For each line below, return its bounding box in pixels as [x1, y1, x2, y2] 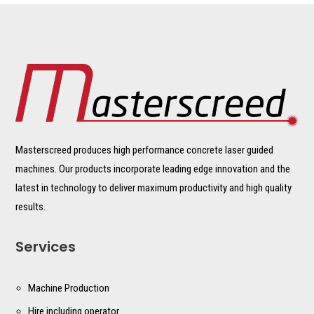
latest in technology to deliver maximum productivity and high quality [15, 181, 292, 194]
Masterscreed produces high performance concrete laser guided [15, 143, 274, 156]
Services [15, 236, 76, 257]
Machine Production [28, 281, 110, 294]
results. [15, 200, 46, 213]
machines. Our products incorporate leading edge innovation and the [15, 162, 291, 175]
